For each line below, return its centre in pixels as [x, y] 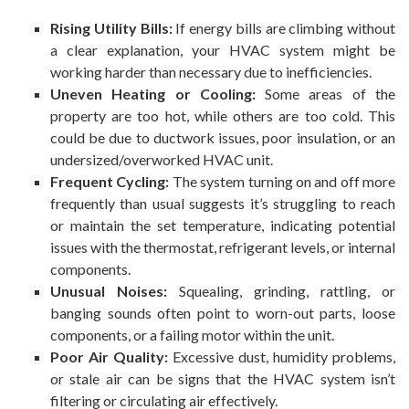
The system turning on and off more [282, 182]
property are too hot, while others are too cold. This [223, 116]
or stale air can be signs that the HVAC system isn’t [223, 379]
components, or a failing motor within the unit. [192, 335]
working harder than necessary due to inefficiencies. [211, 72]
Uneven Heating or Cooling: [153, 94]
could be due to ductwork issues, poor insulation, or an [223, 138]
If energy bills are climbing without [283, 28]
